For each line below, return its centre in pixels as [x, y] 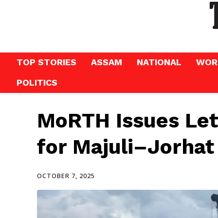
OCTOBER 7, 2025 [66, 176]
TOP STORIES [46, 62]
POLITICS [37, 82]
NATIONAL [159, 62]
